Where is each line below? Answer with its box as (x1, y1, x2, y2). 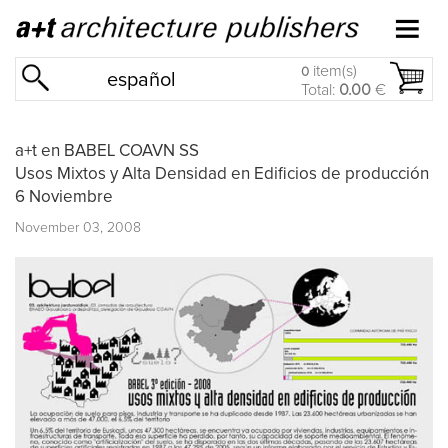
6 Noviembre (15, 188, 113, 206)
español (107, 70, 177, 90)
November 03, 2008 (15, 220, 141, 235)
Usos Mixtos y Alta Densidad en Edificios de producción (15, 165, 429, 183)
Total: (301, 82, 339, 98)
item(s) (309, 63, 357, 79)
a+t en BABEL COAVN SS (15, 142, 199, 160)
